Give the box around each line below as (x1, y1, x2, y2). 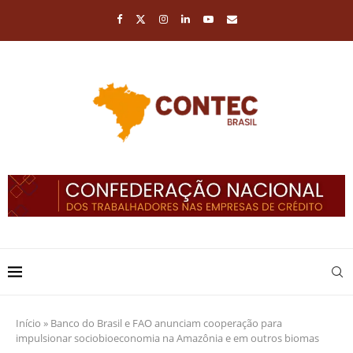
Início (16, 315, 41, 330)
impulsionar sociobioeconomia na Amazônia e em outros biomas (16, 330, 319, 345)
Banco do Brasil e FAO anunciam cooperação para (50, 315, 282, 330)
